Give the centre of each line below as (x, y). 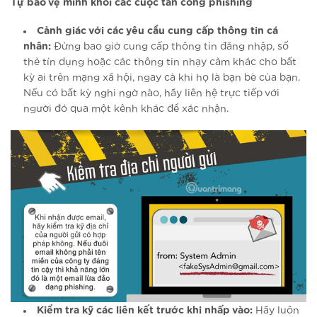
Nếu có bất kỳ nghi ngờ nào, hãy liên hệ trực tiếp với (152, 94)
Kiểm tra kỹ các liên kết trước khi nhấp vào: (145, 310)
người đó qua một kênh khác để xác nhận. (126, 109)
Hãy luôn (276, 310)
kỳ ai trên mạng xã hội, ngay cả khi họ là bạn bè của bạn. (162, 78)
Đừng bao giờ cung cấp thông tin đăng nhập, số (170, 47)
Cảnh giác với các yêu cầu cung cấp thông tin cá (158, 31)
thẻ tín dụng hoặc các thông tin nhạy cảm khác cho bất (160, 63)
